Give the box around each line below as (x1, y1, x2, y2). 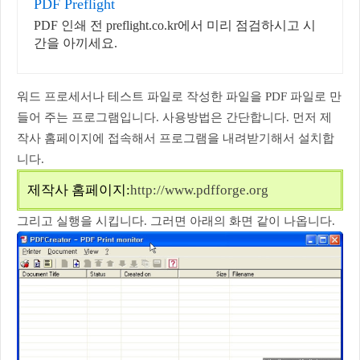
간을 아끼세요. (34, 36, 117, 50)
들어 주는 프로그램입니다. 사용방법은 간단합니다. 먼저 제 (17, 111, 332, 124)
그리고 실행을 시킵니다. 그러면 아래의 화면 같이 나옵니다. (17, 215, 335, 227)
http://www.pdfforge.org (130, 182, 268, 198)
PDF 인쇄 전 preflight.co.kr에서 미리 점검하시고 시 (34, 18, 316, 32)
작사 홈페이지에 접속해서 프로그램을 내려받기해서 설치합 (17, 132, 334, 145)
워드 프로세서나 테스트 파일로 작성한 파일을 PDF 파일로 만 (17, 90, 342, 103)
